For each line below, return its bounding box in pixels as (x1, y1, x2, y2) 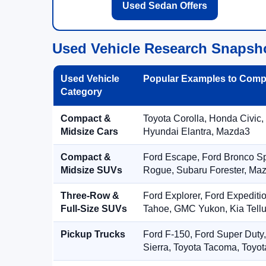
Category (61, 87, 102, 97)
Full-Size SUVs (61, 204, 127, 214)
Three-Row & (61, 191, 119, 201)
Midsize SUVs (61, 165, 122, 175)
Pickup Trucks (61, 229, 125, 239)
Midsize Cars (61, 126, 118, 137)
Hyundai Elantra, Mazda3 (143, 126, 250, 137)
